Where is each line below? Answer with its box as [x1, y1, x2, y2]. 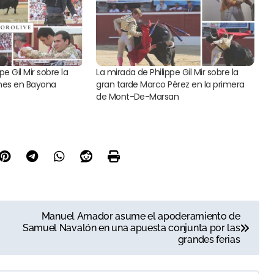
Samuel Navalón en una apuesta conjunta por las [23, 222, 240, 234]
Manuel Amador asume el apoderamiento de [41, 210, 240, 223]
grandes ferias [177, 234, 240, 246]
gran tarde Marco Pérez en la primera [96, 78, 245, 91]
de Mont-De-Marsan [96, 91, 179, 103]
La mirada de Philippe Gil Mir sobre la [96, 66, 239, 79]
